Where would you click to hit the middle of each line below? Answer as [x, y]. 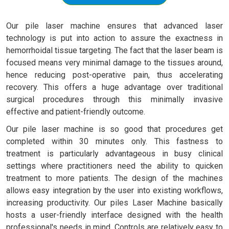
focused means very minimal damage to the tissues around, [114, 63]
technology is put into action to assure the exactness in [114, 38]
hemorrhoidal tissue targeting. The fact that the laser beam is [114, 51]
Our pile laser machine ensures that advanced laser [114, 26]
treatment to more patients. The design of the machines [114, 178]
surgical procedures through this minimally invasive [114, 100]
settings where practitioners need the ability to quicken [114, 166]
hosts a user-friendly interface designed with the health [114, 215]
